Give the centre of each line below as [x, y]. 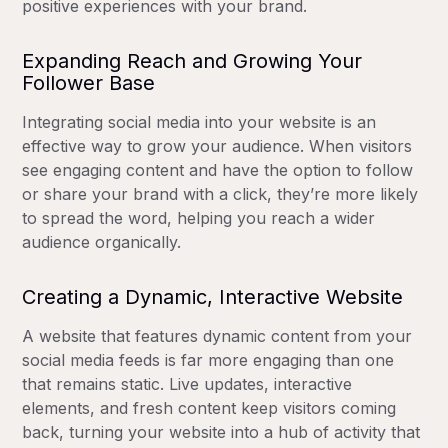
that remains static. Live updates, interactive [187, 383]
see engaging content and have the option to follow [218, 169]
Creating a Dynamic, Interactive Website [213, 296]
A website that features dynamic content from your [217, 335]
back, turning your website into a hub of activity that [221, 431]
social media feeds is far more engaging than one [208, 359]
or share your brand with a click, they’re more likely [220, 193]
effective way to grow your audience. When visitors [217, 145]
